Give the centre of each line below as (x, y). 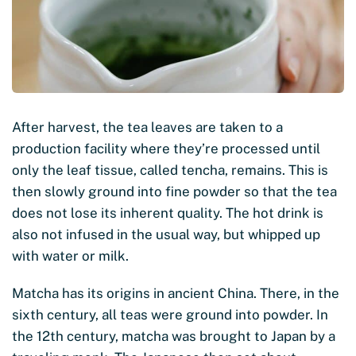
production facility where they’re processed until (166, 148)
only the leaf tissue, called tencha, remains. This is (170, 170)
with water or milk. (70, 255)
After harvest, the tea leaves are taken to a (147, 127)
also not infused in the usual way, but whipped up (166, 234)
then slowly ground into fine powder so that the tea (174, 191)
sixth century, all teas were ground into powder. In (170, 314)
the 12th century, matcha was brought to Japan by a (174, 336)
